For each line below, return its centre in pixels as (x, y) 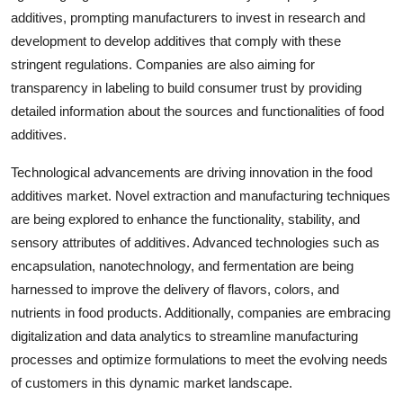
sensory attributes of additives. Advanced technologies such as (195, 242)
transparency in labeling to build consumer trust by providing (186, 88)
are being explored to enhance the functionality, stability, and (185, 219)
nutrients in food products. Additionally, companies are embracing (201, 313)
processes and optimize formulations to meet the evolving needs (199, 359)
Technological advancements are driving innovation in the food (192, 172)
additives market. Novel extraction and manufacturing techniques (201, 196)
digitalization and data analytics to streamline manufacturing (184, 336)
